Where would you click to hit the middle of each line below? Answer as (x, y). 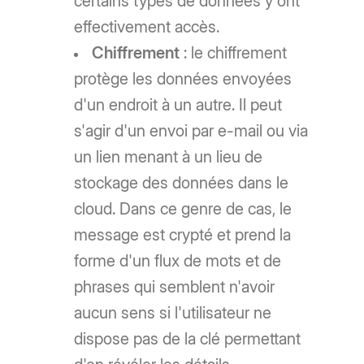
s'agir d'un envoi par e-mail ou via (191, 131)
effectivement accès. (147, 27)
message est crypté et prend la (183, 235)
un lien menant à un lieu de (169, 157)
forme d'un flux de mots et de (178, 261)
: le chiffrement (234, 53)
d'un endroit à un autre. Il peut (178, 105)
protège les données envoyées (183, 79)
